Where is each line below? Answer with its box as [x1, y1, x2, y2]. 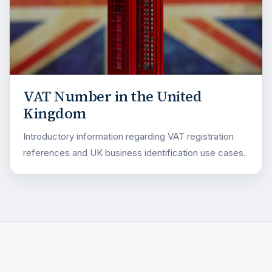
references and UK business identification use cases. [23, 146, 246, 158]
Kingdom [23, 103, 86, 123]
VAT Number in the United [23, 86, 202, 106]
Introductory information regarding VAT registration [23, 130, 234, 142]
